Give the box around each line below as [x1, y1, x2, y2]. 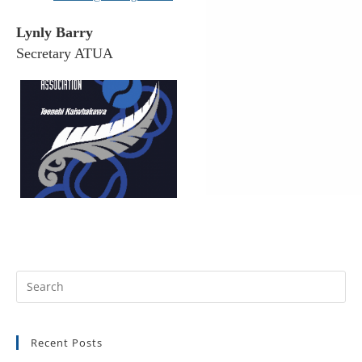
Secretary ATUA [16, 45, 113, 62]
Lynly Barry [16, 24, 93, 41]
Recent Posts [31, 335, 103, 350]
